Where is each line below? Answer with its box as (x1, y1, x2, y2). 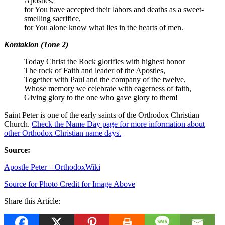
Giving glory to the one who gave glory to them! (24, 93, 178, 102)
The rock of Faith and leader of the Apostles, (24, 66, 165, 75)
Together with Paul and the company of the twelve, (24, 75, 186, 84)
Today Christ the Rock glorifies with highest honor (24, 57, 185, 66)
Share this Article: (4, 196, 60, 205)
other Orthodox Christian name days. (4, 128, 121, 137)
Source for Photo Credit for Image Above (4, 179, 135, 188)
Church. (4, 119, 32, 128)
